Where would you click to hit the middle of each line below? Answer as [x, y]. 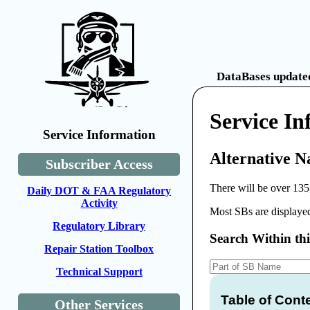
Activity [99, 203]
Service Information [99, 135]
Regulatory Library [99, 226]
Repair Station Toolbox [99, 249]
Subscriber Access [99, 164]
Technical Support [99, 272]
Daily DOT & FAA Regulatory [99, 191]
